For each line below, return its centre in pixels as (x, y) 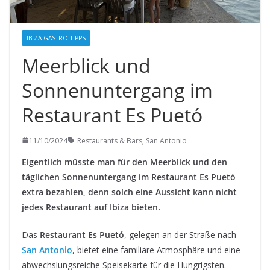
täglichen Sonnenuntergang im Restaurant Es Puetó (129, 177)
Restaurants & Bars (110, 140)
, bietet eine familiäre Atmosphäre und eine (156, 250)
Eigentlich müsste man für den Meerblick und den (124, 162)
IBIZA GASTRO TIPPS (56, 38)
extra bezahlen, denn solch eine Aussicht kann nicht (129, 192)
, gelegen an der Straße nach (180, 234)
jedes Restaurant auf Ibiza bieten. (91, 207)
